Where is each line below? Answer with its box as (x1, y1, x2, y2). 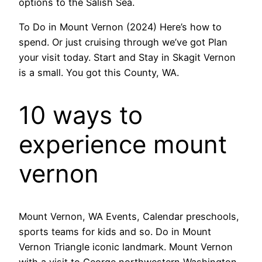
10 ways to (19, 100, 143, 130)
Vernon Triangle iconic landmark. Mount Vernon (19, 241, 233, 253)
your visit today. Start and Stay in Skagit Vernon (19, 51, 236, 64)
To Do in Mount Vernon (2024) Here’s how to (19, 21, 222, 33)
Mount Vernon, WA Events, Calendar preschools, (19, 211, 239, 223)
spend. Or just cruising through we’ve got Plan (19, 36, 227, 49)
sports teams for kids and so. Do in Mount (19, 226, 211, 238)
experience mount (19, 129, 227, 160)
